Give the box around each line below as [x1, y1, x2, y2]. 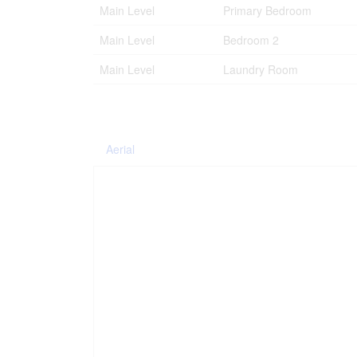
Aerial [106, 141, 135, 157]
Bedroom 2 [223, 32, 279, 48]
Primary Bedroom [223, 2, 312, 18]
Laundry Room [223, 61, 298, 77]
